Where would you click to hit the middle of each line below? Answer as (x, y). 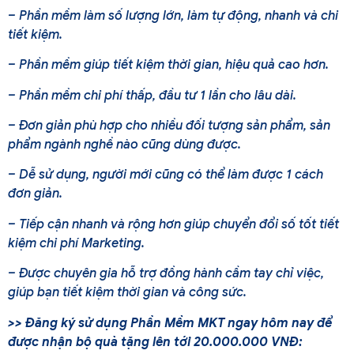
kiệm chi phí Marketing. (76, 243)
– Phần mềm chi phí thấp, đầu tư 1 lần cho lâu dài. (152, 95)
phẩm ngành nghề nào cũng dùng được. (124, 144)
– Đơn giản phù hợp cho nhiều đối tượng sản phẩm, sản (169, 125)
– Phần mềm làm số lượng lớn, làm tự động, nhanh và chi (173, 15)
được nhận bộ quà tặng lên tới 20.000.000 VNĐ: (155, 342)
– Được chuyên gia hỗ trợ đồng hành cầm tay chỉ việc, (166, 274)
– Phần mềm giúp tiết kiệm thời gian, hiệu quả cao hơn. (168, 65)
